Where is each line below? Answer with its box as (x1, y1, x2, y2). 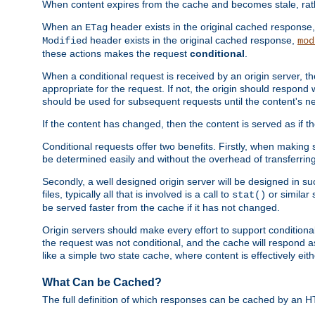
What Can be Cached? (42, 276, 162, 288)
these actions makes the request (42, 47, 190, 59)
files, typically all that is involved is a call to (42, 188, 232, 200)
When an (42, 20, 85, 32)
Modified (42, 34, 87, 46)
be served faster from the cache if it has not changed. (42, 201, 280, 213)
